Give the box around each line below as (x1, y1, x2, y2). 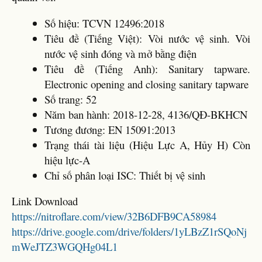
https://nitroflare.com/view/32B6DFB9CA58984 (12, 209, 216, 224)
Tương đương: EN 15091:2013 (44, 122, 175, 137)
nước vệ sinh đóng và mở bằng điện (44, 46, 196, 61)
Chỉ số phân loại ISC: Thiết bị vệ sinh (44, 167, 205, 182)
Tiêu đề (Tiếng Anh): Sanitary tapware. (44, 61, 250, 76)
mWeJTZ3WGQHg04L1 (12, 239, 118, 254)
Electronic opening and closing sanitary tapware (44, 76, 249, 91)
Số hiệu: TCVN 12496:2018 (44, 15, 164, 30)
